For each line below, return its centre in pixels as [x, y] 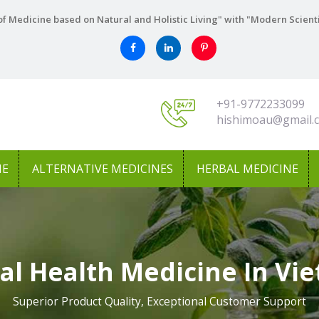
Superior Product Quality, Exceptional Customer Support [159, 302]
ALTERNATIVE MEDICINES [103, 169]
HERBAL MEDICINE [247, 169]
